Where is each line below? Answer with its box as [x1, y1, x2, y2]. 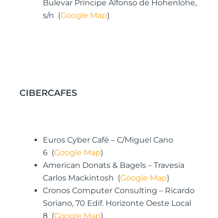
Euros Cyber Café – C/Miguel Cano [43, 135, 173, 145]
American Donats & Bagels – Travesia [43, 161, 184, 170]
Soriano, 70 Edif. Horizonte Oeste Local [43, 199, 191, 208]
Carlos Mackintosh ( [43, 173, 120, 183]
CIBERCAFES [19, 87, 77, 98]
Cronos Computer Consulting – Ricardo [43, 186, 195, 196]
